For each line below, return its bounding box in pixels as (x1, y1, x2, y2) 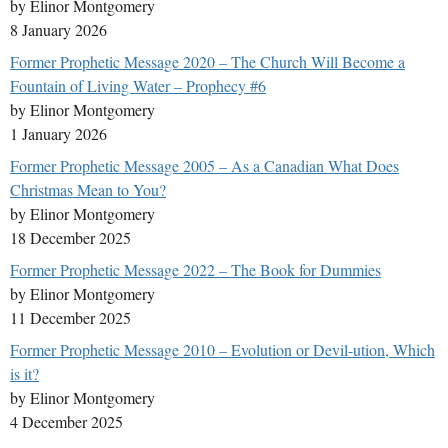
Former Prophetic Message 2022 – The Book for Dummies (10, 259, 381, 281)
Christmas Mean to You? (10, 179, 166, 201)
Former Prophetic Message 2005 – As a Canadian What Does (10, 155, 399, 177)
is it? (10, 363, 39, 385)
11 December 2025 (10, 307, 131, 329)
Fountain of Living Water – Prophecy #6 (10, 75, 266, 97)
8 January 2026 (10, 19, 107, 41)
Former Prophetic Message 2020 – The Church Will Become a (10, 51, 405, 73)
